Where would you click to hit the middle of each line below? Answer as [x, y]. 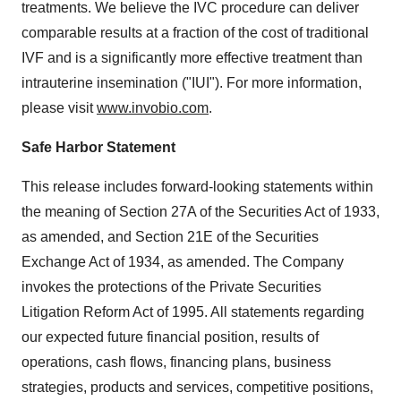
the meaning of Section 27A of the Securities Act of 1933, [200, 212]
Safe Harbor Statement [98, 147]
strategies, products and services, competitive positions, [197, 387]
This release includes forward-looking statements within [197, 187]
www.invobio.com [153, 108]
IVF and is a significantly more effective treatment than [192, 58]
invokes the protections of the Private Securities [171, 287]
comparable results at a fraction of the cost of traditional [195, 33]
